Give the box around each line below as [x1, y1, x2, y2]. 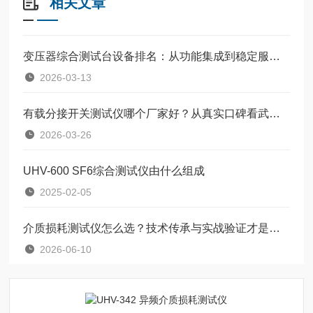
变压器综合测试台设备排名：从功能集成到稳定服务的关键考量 [269, 50, 281, 62]
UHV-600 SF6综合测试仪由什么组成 [23, 164, 205, 177]
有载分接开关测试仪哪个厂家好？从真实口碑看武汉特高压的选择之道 [269, 107, 281, 119]
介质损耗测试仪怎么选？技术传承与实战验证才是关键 [269, 221, 281, 234]
